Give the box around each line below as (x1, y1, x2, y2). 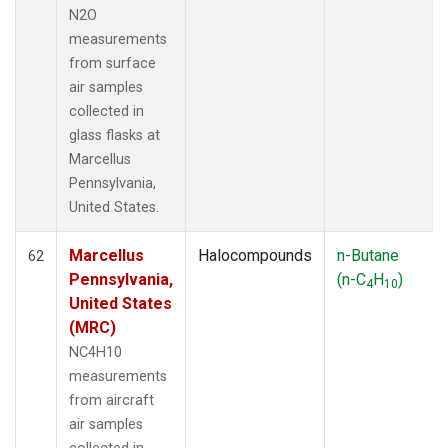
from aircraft (69, 391, 154, 409)
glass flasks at (69, 126, 160, 144)
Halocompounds (198, 245, 312, 265)
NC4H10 (69, 343, 122, 361)
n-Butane (337, 245, 399, 265)
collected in (69, 102, 144, 120)
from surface (69, 54, 156, 72)
